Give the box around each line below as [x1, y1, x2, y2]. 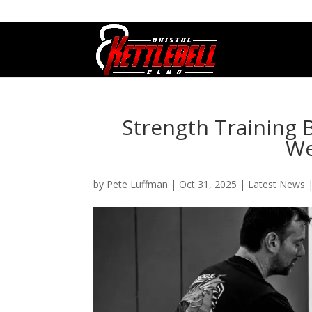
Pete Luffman [107, 178, 169, 191]
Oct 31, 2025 [179, 178, 237, 191]
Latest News [248, 178, 306, 191]
